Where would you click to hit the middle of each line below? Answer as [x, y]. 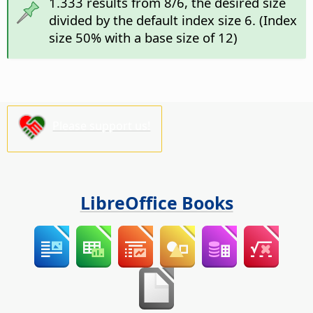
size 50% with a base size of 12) [143, 38]
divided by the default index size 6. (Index [173, 20]
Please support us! [102, 126]
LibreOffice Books [156, 203]
